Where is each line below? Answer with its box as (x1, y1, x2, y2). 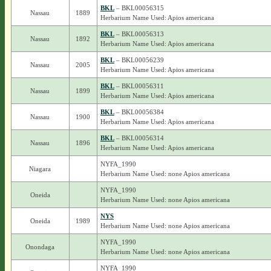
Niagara (29, 165, 51, 172)
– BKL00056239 (114, 56, 164, 64)
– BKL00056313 (114, 30, 164, 38)
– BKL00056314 (114, 134, 164, 142)
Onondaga (25, 243, 55, 250)
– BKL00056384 (114, 108, 164, 116)
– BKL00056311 (114, 82, 164, 90)
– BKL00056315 (114, 4, 164, 11)
